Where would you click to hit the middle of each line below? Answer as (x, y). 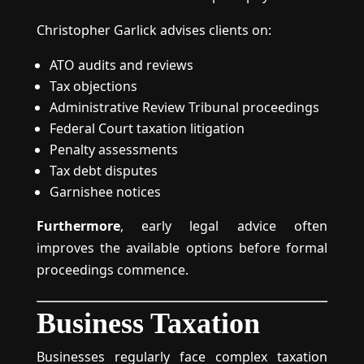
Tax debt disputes (103, 171)
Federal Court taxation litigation (147, 128)
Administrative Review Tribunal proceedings (184, 107)
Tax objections (93, 86)
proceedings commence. (112, 270)
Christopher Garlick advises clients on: (154, 30)
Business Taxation (148, 323)
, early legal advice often (224, 226)
